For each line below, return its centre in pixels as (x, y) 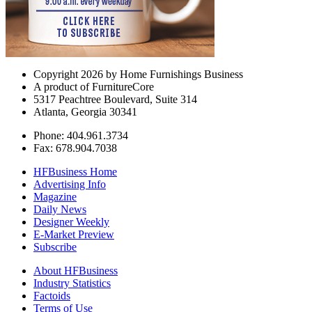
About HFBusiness (76, 271)
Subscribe (55, 247)
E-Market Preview (74, 235)
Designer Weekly (71, 222)
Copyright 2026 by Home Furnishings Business (138, 75)
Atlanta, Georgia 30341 (85, 112)
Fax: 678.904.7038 (75, 148)
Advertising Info (70, 185)
